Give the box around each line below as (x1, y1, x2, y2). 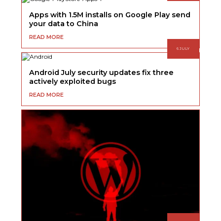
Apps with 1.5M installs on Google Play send (29, 10, 191, 20)
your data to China (29, 19, 99, 29)
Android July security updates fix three (29, 68, 174, 77)
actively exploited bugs (29, 76, 116, 86)
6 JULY (177, 46, 190, 51)
